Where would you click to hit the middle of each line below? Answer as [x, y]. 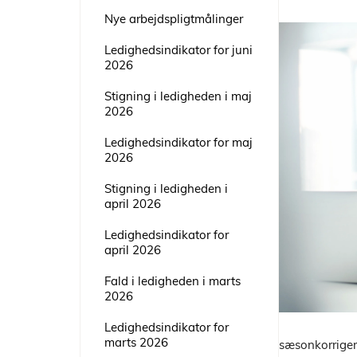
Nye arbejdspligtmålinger [174, 19]
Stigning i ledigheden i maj [178, 96]
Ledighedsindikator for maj [178, 142]
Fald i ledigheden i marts [173, 281]
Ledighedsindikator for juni [178, 50]
